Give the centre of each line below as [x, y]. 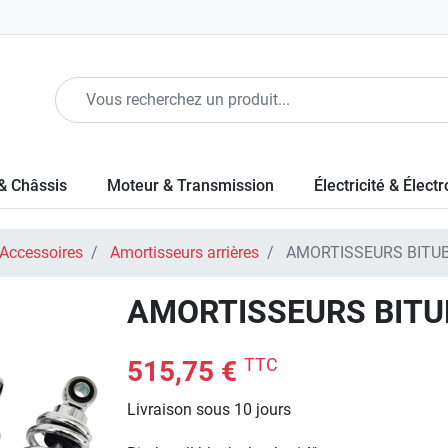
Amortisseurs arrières [184, 252]
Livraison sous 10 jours [209, 409]
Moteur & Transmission [190, 185]
